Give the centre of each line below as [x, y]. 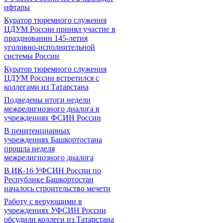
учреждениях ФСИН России [53, 118]
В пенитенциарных [37, 131]
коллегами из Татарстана [46, 87]
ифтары [17, 7]
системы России [32, 56]
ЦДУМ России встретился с [52, 78]
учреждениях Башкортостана [53, 140]
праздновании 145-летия [46, 38]
